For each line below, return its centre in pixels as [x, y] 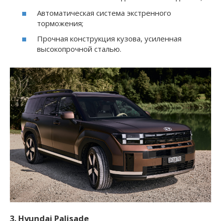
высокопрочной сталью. [79, 49]
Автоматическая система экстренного [104, 13]
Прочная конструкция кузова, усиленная [109, 39]
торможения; [60, 23]
